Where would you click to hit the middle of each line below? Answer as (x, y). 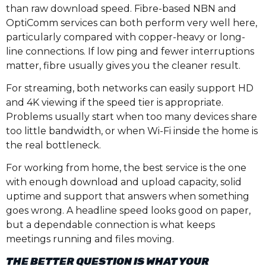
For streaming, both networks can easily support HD (130, 88)
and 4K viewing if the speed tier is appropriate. (115, 103)
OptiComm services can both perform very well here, (132, 23)
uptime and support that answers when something (128, 197)
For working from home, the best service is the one (126, 168)
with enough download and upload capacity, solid (124, 182)
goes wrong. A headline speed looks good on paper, (128, 211)
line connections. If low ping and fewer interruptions (130, 51)
